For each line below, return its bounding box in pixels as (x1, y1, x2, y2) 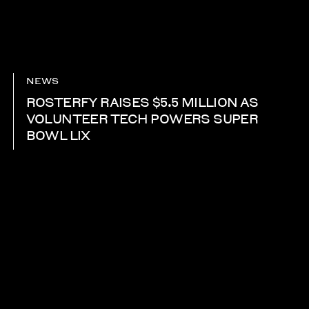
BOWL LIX (26, 125, 90, 146)
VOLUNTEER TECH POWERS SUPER (26, 108, 259, 129)
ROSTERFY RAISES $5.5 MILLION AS (26, 92, 259, 112)
